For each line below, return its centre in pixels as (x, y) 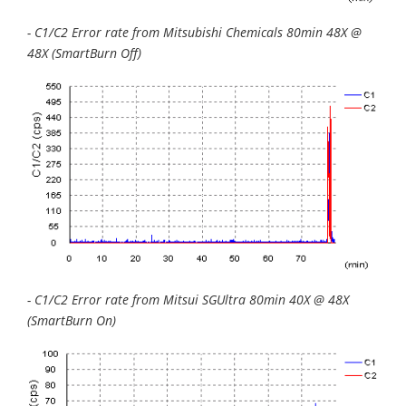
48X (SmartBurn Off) (84, 53)
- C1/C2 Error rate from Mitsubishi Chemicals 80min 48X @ (194, 33)
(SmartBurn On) (72, 320)
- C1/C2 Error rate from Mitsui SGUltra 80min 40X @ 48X (188, 299)
